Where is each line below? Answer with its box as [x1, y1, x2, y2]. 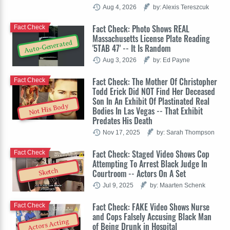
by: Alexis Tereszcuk [153, 3, 209, 10]
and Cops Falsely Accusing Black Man [92, 210, 212, 223]
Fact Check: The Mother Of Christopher [92, 75, 217, 88]
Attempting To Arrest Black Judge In [92, 157, 207, 170]
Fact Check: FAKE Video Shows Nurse [92, 200, 209, 213]
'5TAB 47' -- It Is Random [92, 42, 170, 54]
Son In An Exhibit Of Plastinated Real [92, 94, 209, 107]
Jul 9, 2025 [103, 181, 133, 188]
